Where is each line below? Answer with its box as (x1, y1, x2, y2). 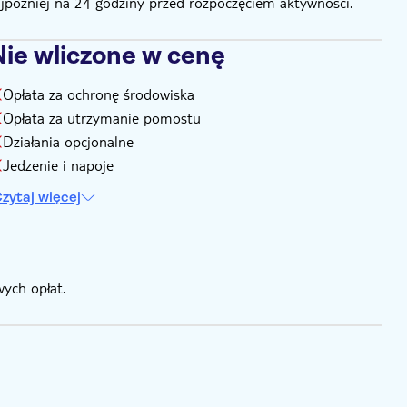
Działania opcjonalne (2, 132, 134, 151)
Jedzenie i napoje (2, 155, 114, 174)
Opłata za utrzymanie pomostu (2, 108, 201, 127)
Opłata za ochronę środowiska (2, 84, 194, 104)
